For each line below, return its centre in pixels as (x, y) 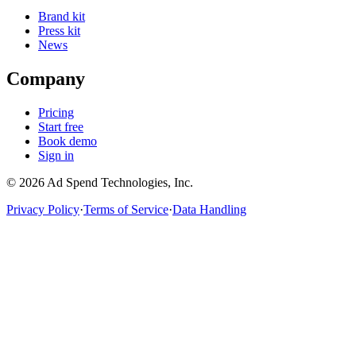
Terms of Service (126, 209)
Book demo (68, 141)
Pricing (56, 112)
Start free (61, 126)
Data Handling (209, 209)
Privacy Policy (43, 209)
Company (46, 78)
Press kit (59, 31)
